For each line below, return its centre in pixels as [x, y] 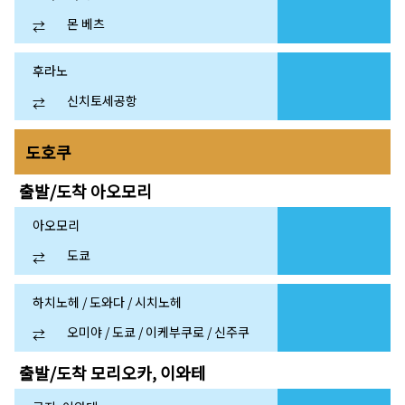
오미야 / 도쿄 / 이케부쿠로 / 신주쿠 [159, 331]
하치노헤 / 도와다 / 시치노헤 [107, 302]
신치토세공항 [103, 100]
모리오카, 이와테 [148, 373]
